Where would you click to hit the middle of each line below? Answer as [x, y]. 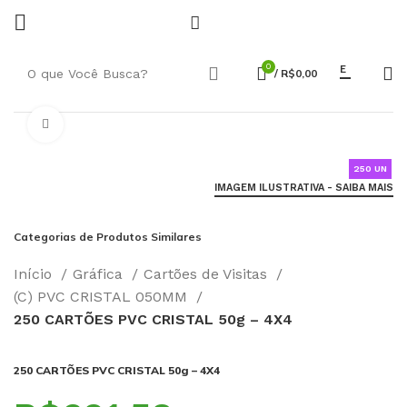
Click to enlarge [111, 124]
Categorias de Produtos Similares [108, 237]
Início [35, 274]
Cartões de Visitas [208, 274]
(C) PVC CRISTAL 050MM [103, 297]
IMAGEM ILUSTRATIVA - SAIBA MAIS [304, 188]
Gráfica [100, 274]
